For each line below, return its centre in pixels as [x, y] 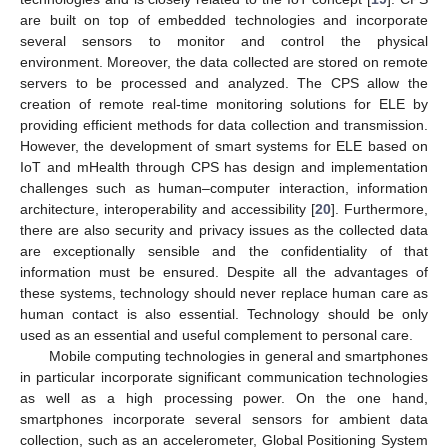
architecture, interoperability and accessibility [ [167, 208]
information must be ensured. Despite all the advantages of [224, 271]
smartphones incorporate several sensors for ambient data [224, 418]
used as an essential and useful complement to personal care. [216, 334]
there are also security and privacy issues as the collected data [224, 229]
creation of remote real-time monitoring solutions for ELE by [224, 103]
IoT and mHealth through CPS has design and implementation [224, 166]
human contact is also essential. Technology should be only [224, 313]
